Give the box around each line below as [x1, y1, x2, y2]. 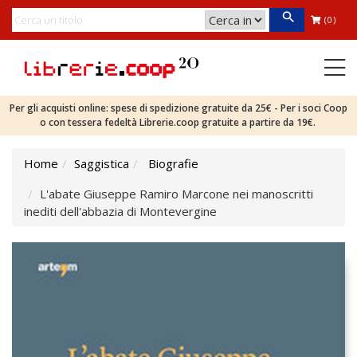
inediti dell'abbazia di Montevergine [24, 203, 217, 219]
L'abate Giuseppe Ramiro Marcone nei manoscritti [40, 186, 313, 202]
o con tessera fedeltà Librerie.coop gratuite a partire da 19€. [39, 116, 318, 129]
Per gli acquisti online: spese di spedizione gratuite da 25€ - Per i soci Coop [10, 101, 347, 115]
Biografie [148, 155, 198, 171]
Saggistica [74, 155, 129, 171]
